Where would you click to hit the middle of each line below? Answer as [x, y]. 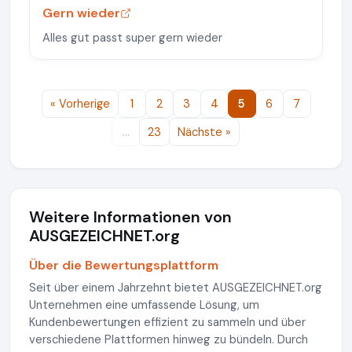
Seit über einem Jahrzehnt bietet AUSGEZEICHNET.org [176, 288]
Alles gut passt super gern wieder [132, 38]
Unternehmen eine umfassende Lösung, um [144, 305]
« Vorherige [80, 104]
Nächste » [204, 132]
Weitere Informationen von [130, 217]
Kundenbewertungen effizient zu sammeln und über [167, 322]
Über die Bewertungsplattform [124, 265]
